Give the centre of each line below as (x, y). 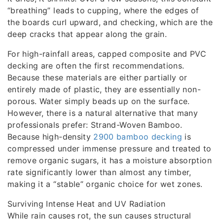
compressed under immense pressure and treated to (110, 148)
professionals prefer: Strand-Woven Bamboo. (95, 125)
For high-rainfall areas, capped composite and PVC (107, 54)
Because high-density (51, 136)
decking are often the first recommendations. (96, 65)
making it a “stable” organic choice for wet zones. (105, 184)
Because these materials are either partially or (97, 77)
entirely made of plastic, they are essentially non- (104, 89)
